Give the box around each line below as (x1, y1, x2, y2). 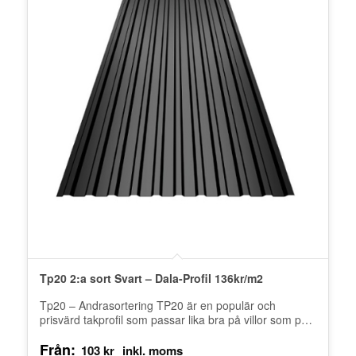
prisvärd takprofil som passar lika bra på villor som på (39, 311, 308, 328)
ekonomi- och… (39, 326, 119, 342)
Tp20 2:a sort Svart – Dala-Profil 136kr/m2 (39, 270, 263, 287)
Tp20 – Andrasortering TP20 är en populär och (39, 297, 276, 314)
